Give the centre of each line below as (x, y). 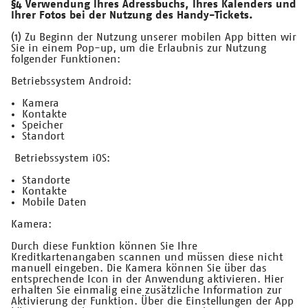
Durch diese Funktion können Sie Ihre (104, 246)
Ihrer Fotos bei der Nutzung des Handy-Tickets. (132, 15)
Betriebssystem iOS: (60, 158)
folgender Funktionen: (66, 59)
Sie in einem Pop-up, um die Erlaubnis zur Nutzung (139, 48)
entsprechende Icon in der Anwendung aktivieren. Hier (147, 279)
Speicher (43, 125)
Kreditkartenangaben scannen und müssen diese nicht (147, 257)
